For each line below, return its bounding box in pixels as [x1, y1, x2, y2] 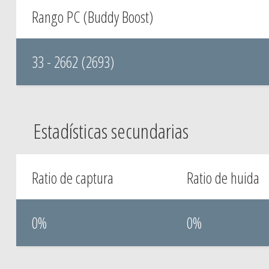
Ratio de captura [31, 167, 113, 189]
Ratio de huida [186, 167, 259, 189]
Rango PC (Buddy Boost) [31, 6, 153, 28]
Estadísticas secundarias [32, 117, 189, 145]
